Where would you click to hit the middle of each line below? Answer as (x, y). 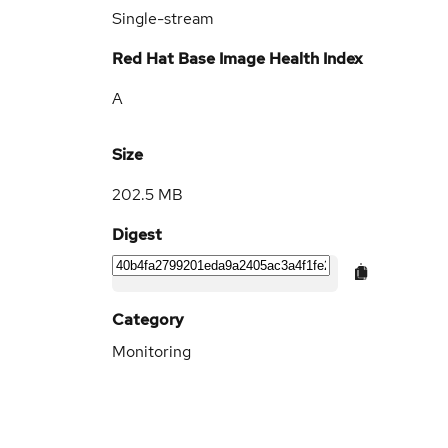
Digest (137, 234)
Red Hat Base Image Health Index (237, 58)
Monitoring (151, 351)
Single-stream (163, 18)
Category (148, 319)
